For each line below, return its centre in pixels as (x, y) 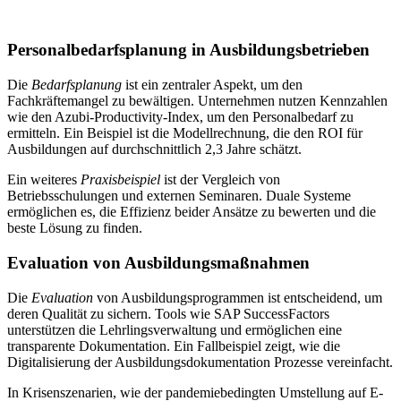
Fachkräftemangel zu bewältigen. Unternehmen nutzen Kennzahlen (197, 101)
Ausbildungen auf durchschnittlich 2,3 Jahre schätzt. (154, 149)
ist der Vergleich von (220, 180)
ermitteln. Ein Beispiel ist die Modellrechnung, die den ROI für (185, 133)
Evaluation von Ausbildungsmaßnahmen (158, 262)
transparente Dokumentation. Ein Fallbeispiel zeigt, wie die (174, 346)
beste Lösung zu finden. (75, 228)
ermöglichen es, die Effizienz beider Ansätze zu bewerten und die (192, 212)
